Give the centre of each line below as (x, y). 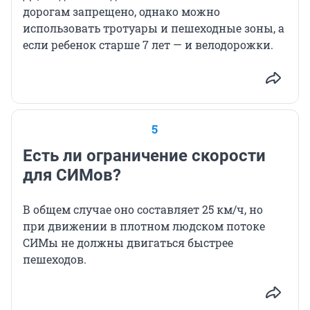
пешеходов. (55, 259)
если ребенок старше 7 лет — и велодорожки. (148, 45)
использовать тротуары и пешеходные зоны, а (154, 28)
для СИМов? (72, 175)
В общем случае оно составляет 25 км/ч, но (143, 210)
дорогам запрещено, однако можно (121, 12)
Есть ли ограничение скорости (144, 156)
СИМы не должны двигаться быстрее (128, 243)
